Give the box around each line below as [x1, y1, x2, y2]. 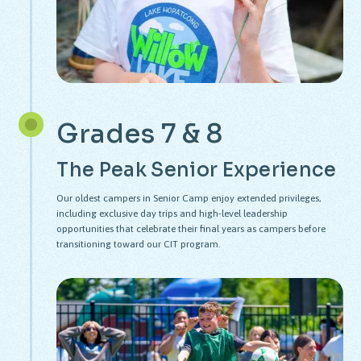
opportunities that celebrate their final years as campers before [56, 223, 326, 235]
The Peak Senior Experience [56, 158, 337, 183]
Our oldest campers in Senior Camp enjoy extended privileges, [56, 193, 322, 205]
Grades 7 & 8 [56, 118, 223, 151]
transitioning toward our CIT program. [56, 239, 222, 251]
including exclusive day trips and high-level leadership [56, 208, 288, 220]
